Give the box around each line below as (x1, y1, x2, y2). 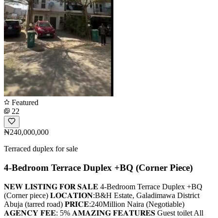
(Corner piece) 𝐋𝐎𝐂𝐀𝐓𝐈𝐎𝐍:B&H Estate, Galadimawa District (4, 191, 200, 200)
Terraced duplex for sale (4, 145, 78, 153)
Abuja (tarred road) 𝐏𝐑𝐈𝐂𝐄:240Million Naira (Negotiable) (4, 200, 184, 208)
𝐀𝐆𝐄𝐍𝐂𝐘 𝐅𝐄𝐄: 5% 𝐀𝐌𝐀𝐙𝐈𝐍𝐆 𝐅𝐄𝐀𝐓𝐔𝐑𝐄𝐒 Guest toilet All (4, 208, 203, 217)
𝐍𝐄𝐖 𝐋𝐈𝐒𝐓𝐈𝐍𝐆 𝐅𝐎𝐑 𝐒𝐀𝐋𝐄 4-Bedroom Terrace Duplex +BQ (4, 182, 202, 191)
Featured (10, 98, 38, 107)
